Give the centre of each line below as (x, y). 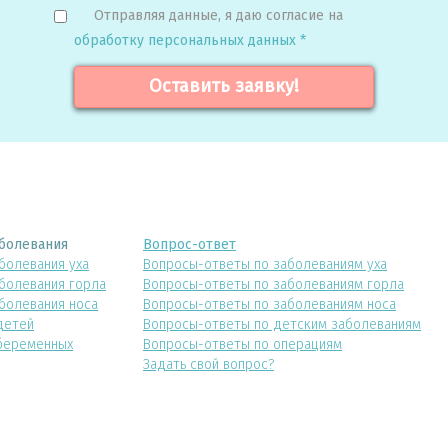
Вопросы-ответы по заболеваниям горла (273, 284)
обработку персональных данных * (190, 40)
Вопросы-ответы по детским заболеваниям (282, 324)
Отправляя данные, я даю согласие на (218, 15)
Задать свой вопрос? (208, 364)
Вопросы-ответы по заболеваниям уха (265, 264)
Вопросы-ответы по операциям (242, 344)
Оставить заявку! (224, 86)
